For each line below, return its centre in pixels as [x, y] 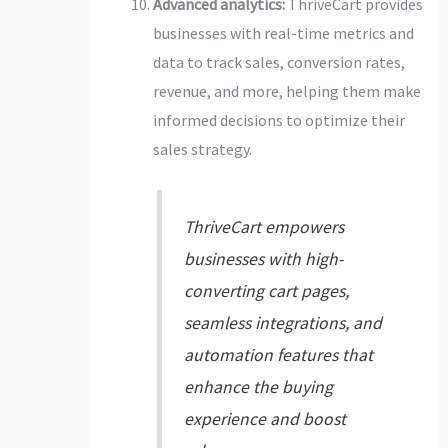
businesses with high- [263, 259]
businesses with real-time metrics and [283, 32]
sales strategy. [202, 148]
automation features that [278, 355]
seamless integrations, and [282, 323]
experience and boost [264, 419]
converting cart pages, [266, 291]
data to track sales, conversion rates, [278, 61]
